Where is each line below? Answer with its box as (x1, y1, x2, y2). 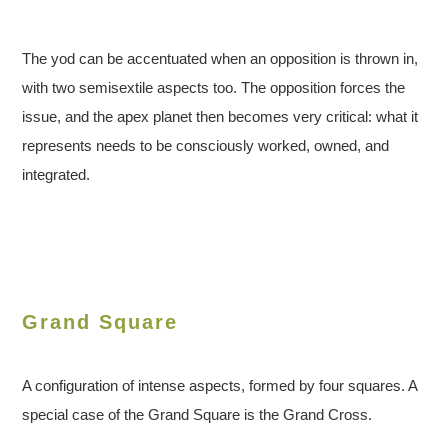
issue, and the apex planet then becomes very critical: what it (22, 108, 419, 126)
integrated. (22, 166, 91, 184)
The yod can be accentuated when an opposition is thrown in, (22, 50, 419, 68)
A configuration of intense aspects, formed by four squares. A (22, 377, 418, 395)
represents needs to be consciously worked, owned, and (22, 137, 390, 155)
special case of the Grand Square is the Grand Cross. (22, 406, 373, 424)
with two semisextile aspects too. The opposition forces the (22, 79, 406, 97)
